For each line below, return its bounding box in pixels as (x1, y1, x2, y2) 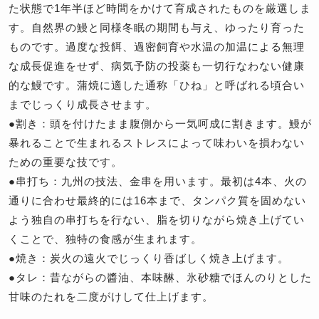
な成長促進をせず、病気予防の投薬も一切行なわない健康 (9, 59, 305, 72)
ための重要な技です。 (9, 155, 122, 168)
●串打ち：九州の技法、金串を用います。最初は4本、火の (9, 174, 307, 187)
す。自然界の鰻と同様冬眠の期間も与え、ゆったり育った (9, 21, 305, 33)
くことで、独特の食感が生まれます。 (9, 232, 202, 245)
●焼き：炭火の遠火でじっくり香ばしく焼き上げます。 (9, 251, 289, 264)
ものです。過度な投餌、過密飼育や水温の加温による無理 (9, 40, 305, 53)
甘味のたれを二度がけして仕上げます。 (9, 290, 214, 303)
